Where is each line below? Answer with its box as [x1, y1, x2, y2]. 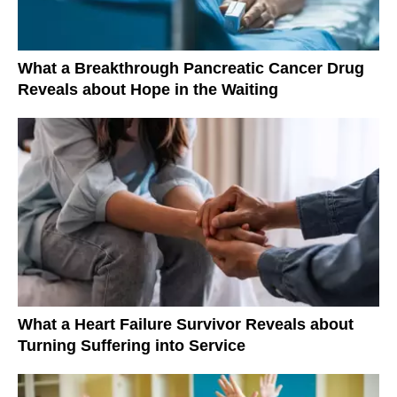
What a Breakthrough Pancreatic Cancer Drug [18, 58, 364, 77]
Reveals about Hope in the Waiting [18, 80, 278, 98]
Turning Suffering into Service [18, 336, 245, 354]
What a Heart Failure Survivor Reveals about [18, 315, 354, 333]
